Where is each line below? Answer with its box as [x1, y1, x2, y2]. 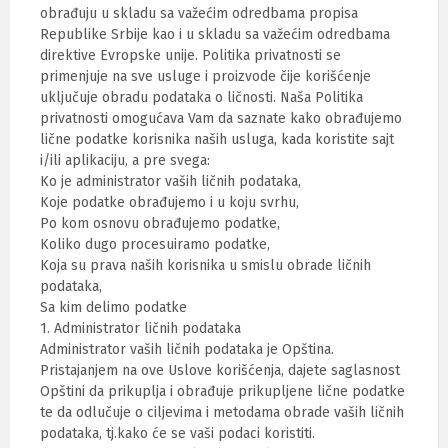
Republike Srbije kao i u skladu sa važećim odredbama [40, 26, 390, 43]
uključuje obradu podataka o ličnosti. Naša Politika [40, 89, 363, 106]
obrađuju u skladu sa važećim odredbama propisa [40, 5, 358, 22]
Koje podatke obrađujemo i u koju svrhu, [40, 194, 299, 211]
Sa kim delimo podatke [40, 299, 187, 316]
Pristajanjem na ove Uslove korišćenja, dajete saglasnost [40, 362, 400, 379]
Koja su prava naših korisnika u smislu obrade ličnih [40, 257, 371, 274]
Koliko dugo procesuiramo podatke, [40, 236, 270, 253]
